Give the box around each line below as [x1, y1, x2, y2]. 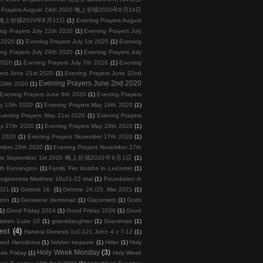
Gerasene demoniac [21, 196, 76, 203]
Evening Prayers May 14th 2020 [44, 101, 133, 108]
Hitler [105, 238, 119, 245]
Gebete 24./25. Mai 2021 [63, 186, 133, 193]
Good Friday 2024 [6, 207, 56, 214]
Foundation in [103, 175, 142, 182]
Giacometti [87, 196, 116, 203]
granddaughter [52, 217, 93, 224]
